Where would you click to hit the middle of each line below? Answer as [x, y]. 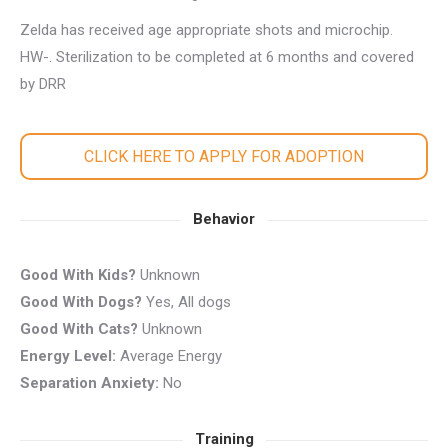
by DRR [43, 84]
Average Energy [171, 356]
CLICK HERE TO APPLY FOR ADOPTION [224, 156]
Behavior [224, 219]
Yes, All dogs [186, 302]
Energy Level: [70, 356]
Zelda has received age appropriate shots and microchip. [206, 30]
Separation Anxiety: [89, 383]
